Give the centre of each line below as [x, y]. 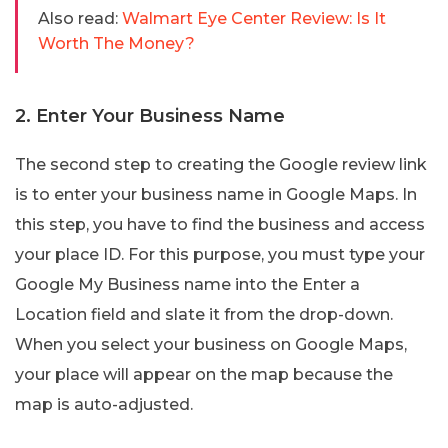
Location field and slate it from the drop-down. [204, 314]
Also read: [78, 18]
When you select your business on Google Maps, [211, 344]
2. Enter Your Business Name [150, 115]
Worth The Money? [116, 43]
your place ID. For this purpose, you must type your [220, 254]
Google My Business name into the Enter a [187, 284]
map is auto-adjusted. [104, 404]
